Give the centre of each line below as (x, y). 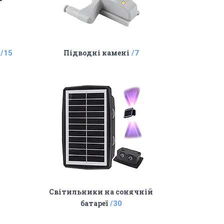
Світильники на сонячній (101, 192)
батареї (94, 203)
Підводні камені (96, 53)
